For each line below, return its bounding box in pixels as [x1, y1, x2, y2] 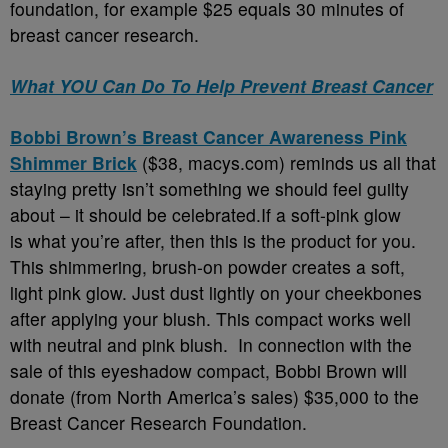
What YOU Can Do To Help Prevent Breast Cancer [10, 73, 433, 99]
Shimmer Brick [10, 150, 137, 176]
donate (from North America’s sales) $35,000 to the [10, 384, 419, 410]
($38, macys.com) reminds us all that [137, 150, 436, 176]
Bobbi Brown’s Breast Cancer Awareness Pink [10, 124, 407, 150]
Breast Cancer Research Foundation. [10, 410, 307, 436]
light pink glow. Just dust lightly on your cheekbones [10, 280, 422, 306]
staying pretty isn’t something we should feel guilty [10, 176, 409, 202]
